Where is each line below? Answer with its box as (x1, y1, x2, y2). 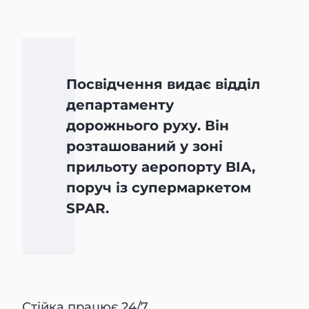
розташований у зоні (66, 137, 223, 154)
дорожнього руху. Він (66, 117, 230, 134)
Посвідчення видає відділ (66, 75, 261, 92)
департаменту (66, 96, 175, 113)
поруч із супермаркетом (66, 179, 252, 196)
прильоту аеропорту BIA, (66, 158, 256, 175)
